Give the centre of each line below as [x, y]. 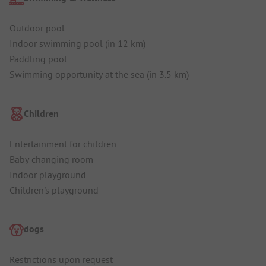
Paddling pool [38, 59]
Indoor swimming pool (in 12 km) [77, 44]
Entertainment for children [63, 143]
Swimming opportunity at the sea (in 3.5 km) [99, 75]
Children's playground [54, 190]
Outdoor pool [37, 28]
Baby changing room [51, 159]
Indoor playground [48, 174]
